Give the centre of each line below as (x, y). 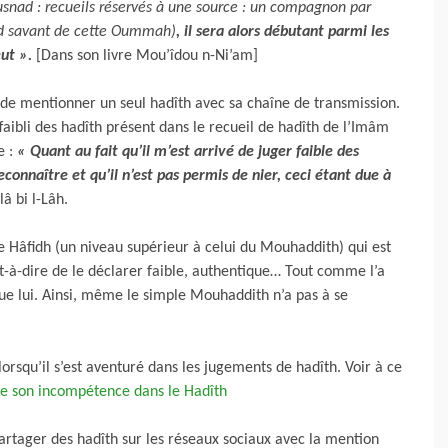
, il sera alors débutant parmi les (282, 32)
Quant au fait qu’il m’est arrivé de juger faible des (194, 152)
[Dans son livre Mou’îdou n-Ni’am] (145, 56)
